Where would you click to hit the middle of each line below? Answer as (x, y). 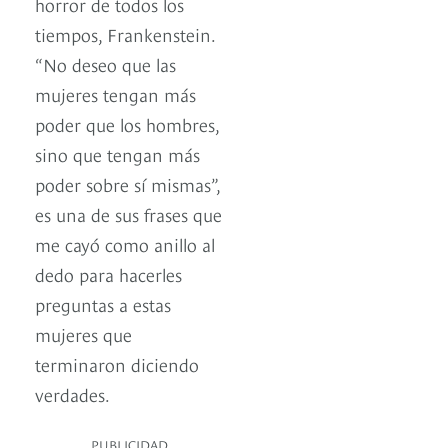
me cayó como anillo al (125, 243)
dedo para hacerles (108, 273)
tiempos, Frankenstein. (125, 33)
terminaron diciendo (117, 363)
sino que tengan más (117, 153)
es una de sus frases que (128, 213)
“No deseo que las (105, 63)
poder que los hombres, (127, 123)
